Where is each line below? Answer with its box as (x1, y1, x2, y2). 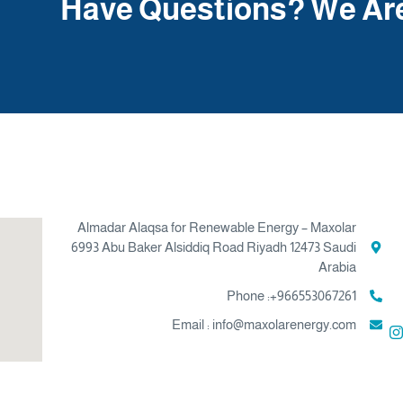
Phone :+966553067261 (226, 287, 356, 303)
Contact (305, 173, 386, 198)
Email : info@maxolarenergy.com (171, 316, 356, 332)
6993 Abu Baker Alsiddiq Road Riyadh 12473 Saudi (70, 238, 356, 255)
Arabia (318, 258, 356, 274)
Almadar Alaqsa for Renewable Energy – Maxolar (76, 219, 356, 235)
